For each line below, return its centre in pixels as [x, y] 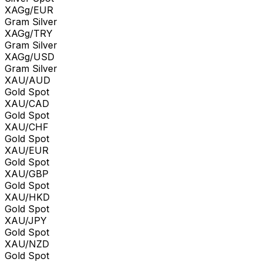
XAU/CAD [27, 103]
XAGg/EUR [29, 10]
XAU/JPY [26, 220]
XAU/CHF [27, 127]
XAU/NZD [27, 244]
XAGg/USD [30, 56]
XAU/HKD [27, 197]
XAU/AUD [27, 80]
